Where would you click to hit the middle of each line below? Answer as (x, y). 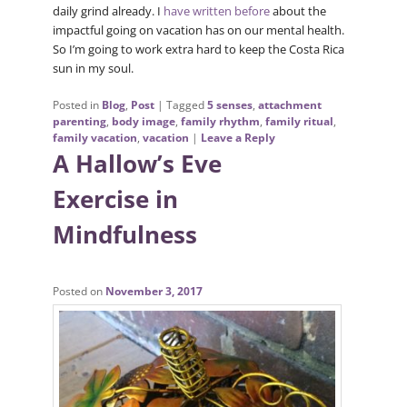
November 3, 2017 (154, 291)
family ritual (299, 121)
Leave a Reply (238, 137)
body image (143, 121)
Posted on (79, 291)
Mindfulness (124, 234)
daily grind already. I (108, 10)
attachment (289, 104)
